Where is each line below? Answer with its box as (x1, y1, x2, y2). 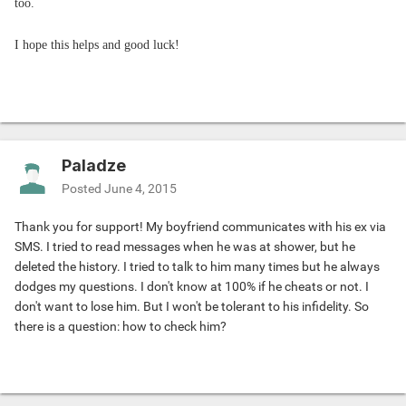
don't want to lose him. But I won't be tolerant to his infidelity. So (14, 299, 369, 314)
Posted (62, 181, 104, 197)
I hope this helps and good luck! (14, 38, 179, 53)
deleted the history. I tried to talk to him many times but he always (14, 259, 380, 275)
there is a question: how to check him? (14, 319, 227, 334)
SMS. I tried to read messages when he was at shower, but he (14, 239, 355, 255)
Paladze (62, 156, 126, 176)
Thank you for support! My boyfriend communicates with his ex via (14, 219, 386, 235)
